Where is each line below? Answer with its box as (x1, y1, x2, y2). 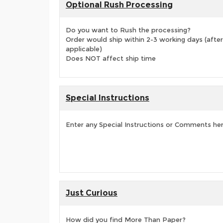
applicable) (66, 45, 102, 53)
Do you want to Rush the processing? (66, 26, 191, 34)
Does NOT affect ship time (66, 54, 156, 62)
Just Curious (66, 188, 117, 198)
